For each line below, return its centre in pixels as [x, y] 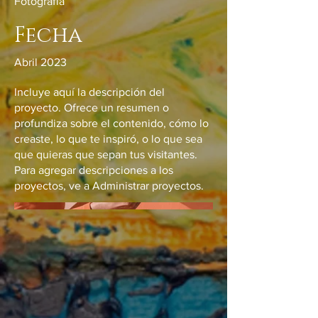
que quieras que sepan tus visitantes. [106, 154]
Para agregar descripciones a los [94, 170]
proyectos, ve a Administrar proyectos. [109, 186]
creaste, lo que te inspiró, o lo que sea [108, 139]
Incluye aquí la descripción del [89, 92]
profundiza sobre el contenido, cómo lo [111, 123]
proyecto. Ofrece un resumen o [92, 108]
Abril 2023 [40, 62]
